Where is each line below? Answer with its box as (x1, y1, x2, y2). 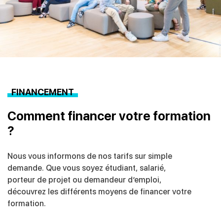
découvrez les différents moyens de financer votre (7, 187, 191, 197)
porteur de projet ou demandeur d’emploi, (7, 175, 161, 185)
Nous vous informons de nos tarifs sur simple (7, 151, 172, 161)
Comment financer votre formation (7, 109, 211, 124)
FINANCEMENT (11, 87, 74, 98)
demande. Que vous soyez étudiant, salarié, (7, 163, 166, 173)
